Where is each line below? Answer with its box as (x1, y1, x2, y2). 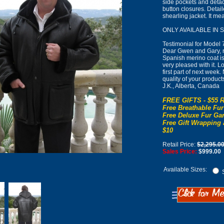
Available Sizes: (163, 166, 207, 173)
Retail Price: (162, 141, 197, 148)
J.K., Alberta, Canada (162, 82, 219, 90)
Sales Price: (162, 148, 197, 155)
